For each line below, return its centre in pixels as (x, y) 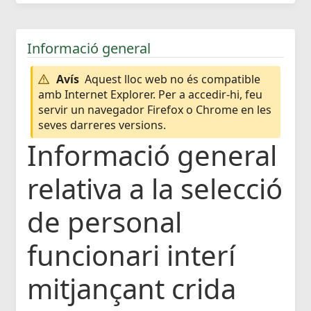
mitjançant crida (132, 289)
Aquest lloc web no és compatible (173, 79)
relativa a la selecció (155, 189)
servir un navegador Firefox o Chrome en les (155, 109)
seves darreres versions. (102, 125)
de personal (104, 222)
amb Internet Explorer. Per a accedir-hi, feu (150, 94)
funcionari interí (131, 255)
